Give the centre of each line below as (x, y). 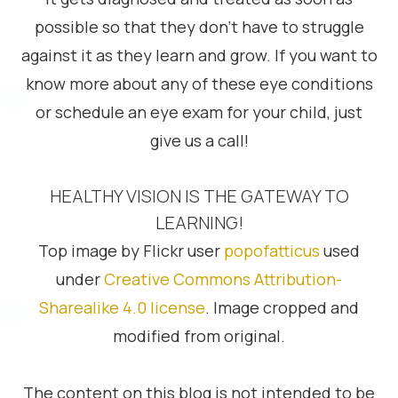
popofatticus (272, 251)
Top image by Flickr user (131, 251)
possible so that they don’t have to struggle (199, 27)
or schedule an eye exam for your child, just (199, 112)
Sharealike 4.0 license (122, 307)
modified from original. (199, 336)
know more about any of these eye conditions (199, 84)
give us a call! (199, 140)
